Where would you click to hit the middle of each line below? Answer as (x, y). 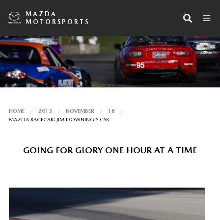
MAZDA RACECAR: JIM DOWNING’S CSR (59, 119)
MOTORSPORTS (58, 22)
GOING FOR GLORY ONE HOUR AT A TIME (110, 150)
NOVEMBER (80, 111)
